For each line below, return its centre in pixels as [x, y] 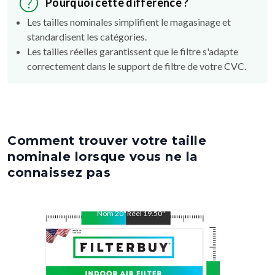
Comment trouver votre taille [107, 140]
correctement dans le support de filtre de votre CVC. [137, 66]
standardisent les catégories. [87, 36]
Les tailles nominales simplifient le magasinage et [129, 21]
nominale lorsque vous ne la [103, 156]
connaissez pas [59, 172]
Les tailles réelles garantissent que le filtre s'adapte [133, 51]
